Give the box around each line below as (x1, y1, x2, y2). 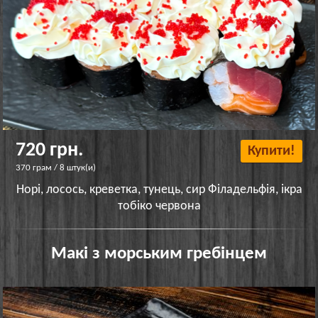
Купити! (247, 143, 295, 158)
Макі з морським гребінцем (51, 244, 267, 263)
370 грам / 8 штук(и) (16, 163, 97, 172)
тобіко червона (117, 199, 201, 213)
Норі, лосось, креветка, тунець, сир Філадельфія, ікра (16, 182, 302, 197)
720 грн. (16, 140, 84, 160)
